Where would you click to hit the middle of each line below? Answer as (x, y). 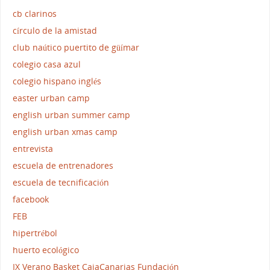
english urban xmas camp (65, 132)
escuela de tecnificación (61, 183)
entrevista (33, 149)
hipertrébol (35, 233)
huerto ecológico (46, 250)
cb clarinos (35, 14)
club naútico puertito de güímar (76, 48)
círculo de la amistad (55, 31)
